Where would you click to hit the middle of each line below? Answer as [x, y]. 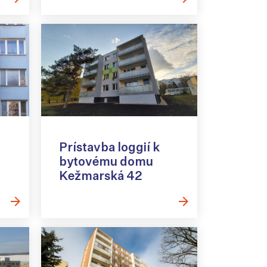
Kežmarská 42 [100, 176]
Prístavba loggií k [109, 147]
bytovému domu [106, 162]
